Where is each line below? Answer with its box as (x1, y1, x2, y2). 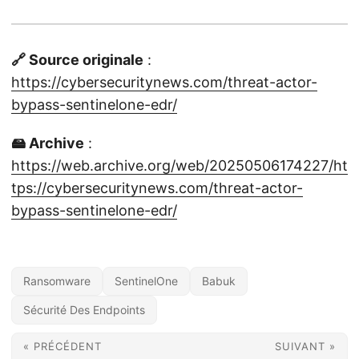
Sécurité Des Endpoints (23, 303, 145, 317)
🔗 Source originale (11, 51, 143, 68)
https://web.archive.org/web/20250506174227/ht (11, 157, 348, 174)
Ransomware (23, 274, 91, 288)
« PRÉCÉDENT (23, 340, 102, 353)
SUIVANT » (275, 340, 336, 353)
